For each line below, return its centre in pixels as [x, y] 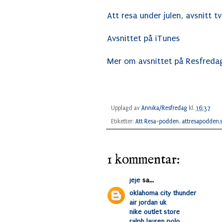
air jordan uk [148, 203]
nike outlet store [155, 212]
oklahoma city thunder [163, 193]
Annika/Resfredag [164, 108]
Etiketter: [123, 122]
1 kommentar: [143, 160]
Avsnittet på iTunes [143, 38]
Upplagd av [126, 108]
